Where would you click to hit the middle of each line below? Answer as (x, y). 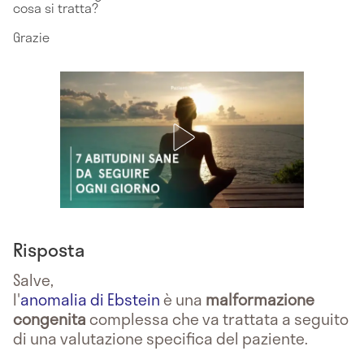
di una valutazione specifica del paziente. (160, 338)
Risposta (49, 249)
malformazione (260, 299)
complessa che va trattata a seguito (217, 318)
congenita (50, 318)
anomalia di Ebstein (90, 299)
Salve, (33, 279)
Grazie (31, 37)
